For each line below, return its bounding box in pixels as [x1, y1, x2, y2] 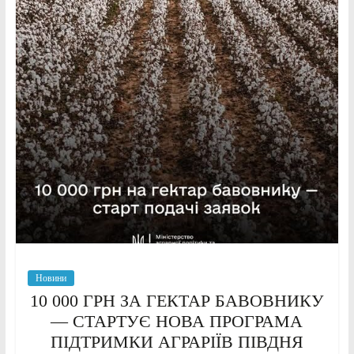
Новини [35, 273, 66, 284]
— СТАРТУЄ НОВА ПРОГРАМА [51, 311, 303, 332]
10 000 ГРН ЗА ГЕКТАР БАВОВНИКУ [29, 291, 324, 311]
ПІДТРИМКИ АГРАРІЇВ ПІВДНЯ [50, 332, 303, 352]
